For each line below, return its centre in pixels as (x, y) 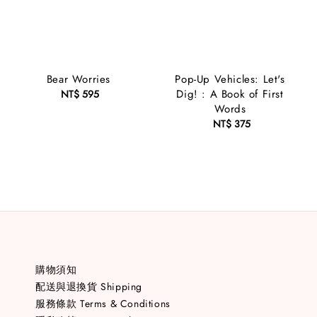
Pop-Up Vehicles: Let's (230, 79)
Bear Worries (79, 79)
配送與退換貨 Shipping (89, 286)
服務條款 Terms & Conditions (103, 303)
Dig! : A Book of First (230, 94)
